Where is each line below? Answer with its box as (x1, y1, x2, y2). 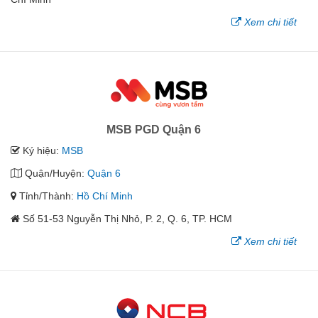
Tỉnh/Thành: (16, 190, 77, 202)
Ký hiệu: (20, 144, 62, 156)
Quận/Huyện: (22, 167, 87, 179)
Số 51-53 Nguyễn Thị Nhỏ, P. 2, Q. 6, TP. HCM (23, 212, 232, 224)
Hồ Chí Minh (77, 190, 133, 202)
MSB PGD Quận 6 (106, 123, 201, 136)
